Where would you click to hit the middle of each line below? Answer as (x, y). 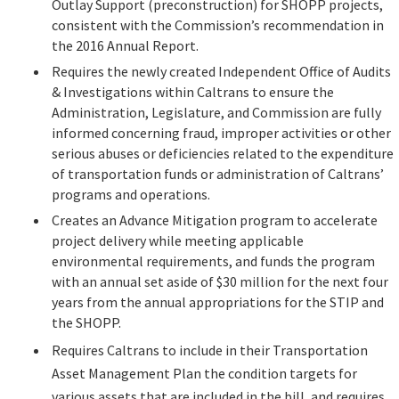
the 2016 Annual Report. (125, 45)
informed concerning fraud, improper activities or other (221, 132)
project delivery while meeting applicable (178, 240)
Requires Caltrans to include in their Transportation (210, 350)
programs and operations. (131, 194)
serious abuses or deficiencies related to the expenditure (223, 153)
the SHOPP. (86, 322)
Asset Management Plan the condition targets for (204, 373)
